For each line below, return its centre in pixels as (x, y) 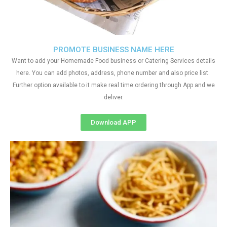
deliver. (113, 97)
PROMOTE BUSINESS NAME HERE (113, 50)
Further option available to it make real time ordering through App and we (113, 85)
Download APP (113, 122)
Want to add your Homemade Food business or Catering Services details (113, 61)
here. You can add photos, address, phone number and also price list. (113, 73)
